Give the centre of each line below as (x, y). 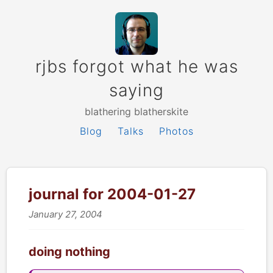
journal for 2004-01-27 (112, 194)
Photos (176, 131)
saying (136, 90)
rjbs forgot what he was (136, 66)
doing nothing (69, 252)
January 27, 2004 (66, 214)
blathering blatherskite (136, 112)
